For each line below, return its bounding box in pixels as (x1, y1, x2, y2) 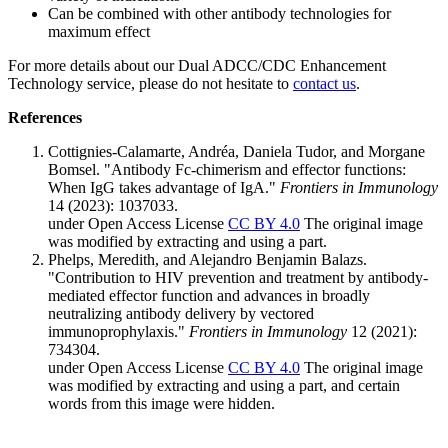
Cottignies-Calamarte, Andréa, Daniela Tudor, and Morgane (48, 142, 425, 160)
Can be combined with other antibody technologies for (48, 4, 391, 22)
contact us (293, 74, 356, 92)
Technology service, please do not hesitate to (8, 74, 293, 92)
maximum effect (48, 22, 150, 40)
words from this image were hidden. (48, 394, 275, 412)
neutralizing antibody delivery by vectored (48, 304, 314, 322)
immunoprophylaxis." (48, 322, 189, 340)
